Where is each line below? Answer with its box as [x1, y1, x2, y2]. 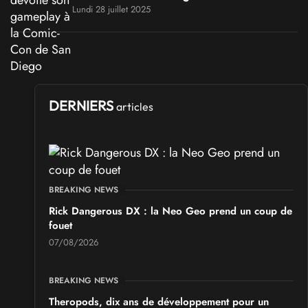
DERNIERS [49, 97, 116, 114]
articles [116, 100, 153, 113]
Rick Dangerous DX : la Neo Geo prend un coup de [49, 203, 292, 219]
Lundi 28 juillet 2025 [72, 3, 151, 16]
